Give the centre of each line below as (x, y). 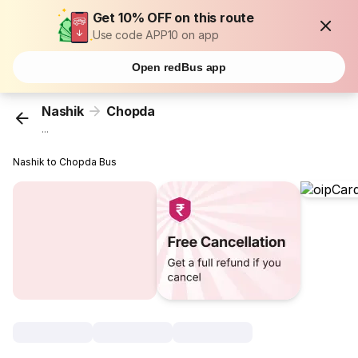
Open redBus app (179, 67)
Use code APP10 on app (155, 35)
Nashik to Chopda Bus (65, 162)
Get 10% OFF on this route (173, 18)
